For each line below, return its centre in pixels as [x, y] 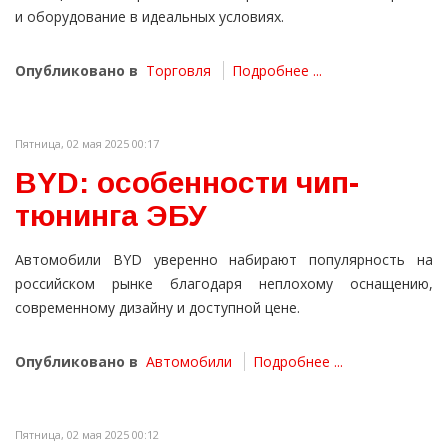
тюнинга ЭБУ [111, 216]
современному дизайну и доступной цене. [157, 308]
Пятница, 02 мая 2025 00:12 [87, 435]
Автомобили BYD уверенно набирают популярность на [224, 260]
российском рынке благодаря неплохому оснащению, [224, 284]
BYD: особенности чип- [187, 183]
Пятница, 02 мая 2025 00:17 [87, 144]
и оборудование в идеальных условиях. [149, 17]
